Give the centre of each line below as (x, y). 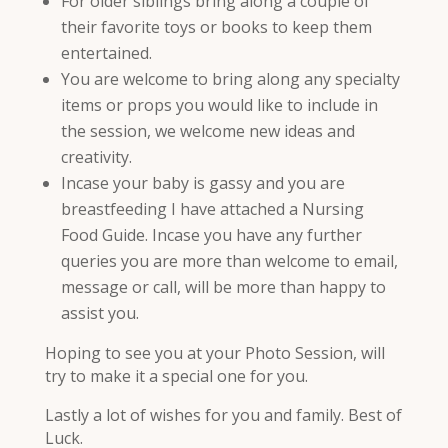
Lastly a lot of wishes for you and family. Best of (223, 414)
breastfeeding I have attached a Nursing (212, 208)
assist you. (99, 312)
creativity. (96, 156)
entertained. (106, 52)
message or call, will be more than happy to (223, 286)
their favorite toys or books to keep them (216, 26)
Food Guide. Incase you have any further (211, 234)
